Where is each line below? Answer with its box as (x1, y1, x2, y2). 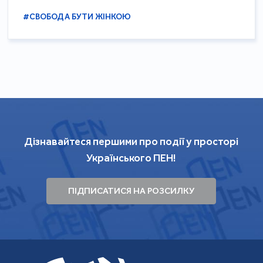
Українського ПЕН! (86, 151, 177, 164)
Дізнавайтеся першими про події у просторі (24, 134, 239, 148)
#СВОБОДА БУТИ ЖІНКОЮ (23, 11, 131, 22)
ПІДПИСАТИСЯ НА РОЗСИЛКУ (68, 186, 195, 197)
